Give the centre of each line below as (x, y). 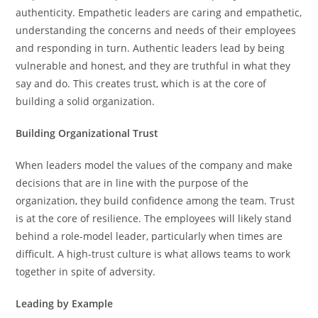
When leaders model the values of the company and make (154, 165)
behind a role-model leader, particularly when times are (149, 236)
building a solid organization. (86, 101)
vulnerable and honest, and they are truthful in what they (153, 65)
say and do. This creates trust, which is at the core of (141, 83)
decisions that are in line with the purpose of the (132, 182)
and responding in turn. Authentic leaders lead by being (150, 48)
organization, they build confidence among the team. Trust (155, 200)
